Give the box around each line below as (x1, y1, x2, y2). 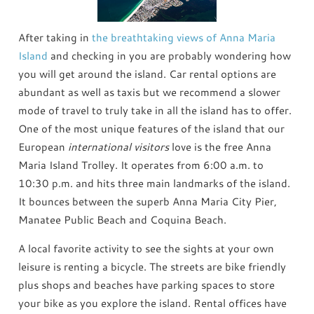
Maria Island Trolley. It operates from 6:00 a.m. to (18, 157, 264, 172)
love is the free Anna (169, 139, 272, 154)
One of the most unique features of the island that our (18, 121, 285, 136)
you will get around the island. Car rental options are (18, 66, 277, 81)
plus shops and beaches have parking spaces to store (18, 277, 275, 292)
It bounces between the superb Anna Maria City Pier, (18, 193, 278, 209)
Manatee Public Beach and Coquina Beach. (18, 212, 227, 227)
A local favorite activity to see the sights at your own (18, 240, 275, 256)
